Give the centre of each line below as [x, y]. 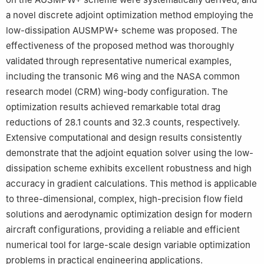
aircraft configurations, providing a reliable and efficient [123, 230]
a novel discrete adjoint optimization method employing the [130, 15]
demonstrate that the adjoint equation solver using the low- [130, 153]
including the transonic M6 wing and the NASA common [123, 77]
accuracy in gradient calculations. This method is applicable [131, 184]
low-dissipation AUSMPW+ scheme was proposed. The [122, 31]
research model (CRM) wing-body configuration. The [117, 92]
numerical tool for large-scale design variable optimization [128, 245]
